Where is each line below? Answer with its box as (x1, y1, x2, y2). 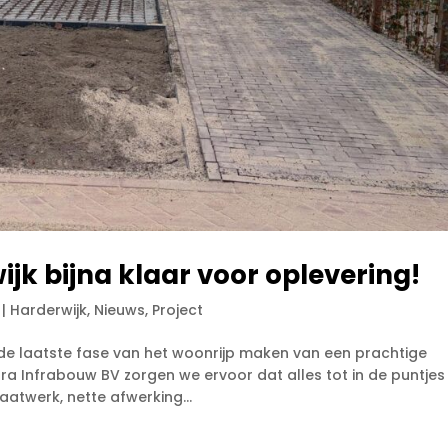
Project (152, 300, 204, 321)
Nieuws (94, 300, 146, 321)
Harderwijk (10, 300, 88, 321)
